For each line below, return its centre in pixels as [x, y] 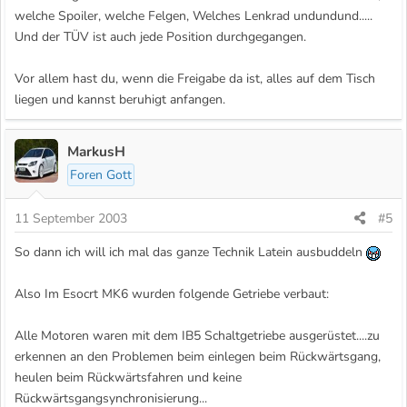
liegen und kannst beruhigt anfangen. [120, 100]
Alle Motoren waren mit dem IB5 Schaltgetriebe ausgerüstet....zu [197, 336]
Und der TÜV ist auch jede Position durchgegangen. [160, 37]
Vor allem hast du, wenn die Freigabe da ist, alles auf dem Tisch [195, 79]
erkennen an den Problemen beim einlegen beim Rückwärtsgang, [198, 357]
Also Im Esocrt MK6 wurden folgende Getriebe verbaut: [172, 294]
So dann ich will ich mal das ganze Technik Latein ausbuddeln [190, 253]
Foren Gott [101, 175]
